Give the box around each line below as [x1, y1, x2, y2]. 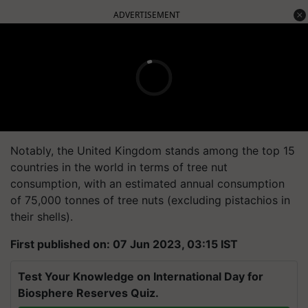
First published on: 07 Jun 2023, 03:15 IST [10, 237, 238, 251]
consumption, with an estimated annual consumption [10, 177, 285, 190]
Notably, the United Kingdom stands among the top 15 [10, 144, 295, 157]
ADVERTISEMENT [113, 9, 180, 21]
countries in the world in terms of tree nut [10, 160, 228, 174]
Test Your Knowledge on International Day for [18, 269, 263, 283]
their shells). [10, 210, 73, 223]
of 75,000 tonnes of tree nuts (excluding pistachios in [10, 193, 290, 207]
